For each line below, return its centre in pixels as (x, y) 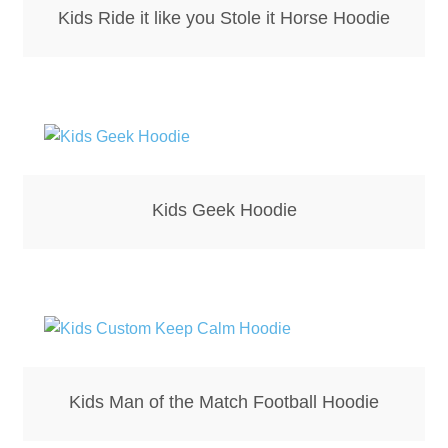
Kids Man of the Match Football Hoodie (224, 402)
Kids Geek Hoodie (224, 210)
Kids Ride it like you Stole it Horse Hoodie (224, 18)
